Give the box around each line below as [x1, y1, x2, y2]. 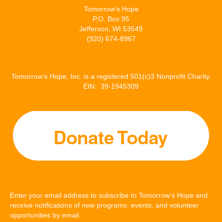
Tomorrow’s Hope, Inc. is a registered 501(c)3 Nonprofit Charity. [11, 72, 211, 80]
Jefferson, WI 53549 [79, 25, 143, 33]
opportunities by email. [10, 211, 81, 219]
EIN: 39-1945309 [83, 82, 139, 90]
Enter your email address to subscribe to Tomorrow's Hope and [10, 191, 208, 199]
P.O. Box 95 [93, 15, 129, 23]
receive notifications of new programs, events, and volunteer [10, 201, 199, 209]
